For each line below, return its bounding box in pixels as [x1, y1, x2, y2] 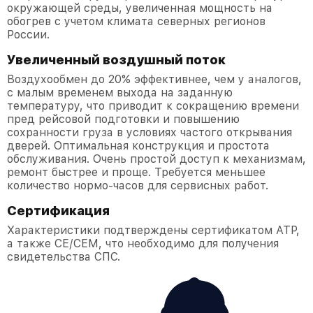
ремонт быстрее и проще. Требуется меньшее [7, 166, 265, 180]
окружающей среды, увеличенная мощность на [7, 1, 272, 15]
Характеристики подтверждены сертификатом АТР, [7, 224, 300, 238]
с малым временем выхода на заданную [7, 86, 233, 100]
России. [7, 28, 50, 42]
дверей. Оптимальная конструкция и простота [7, 139, 270, 153]
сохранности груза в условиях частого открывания [7, 126, 292, 140]
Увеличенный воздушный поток [7, 52, 226, 68]
